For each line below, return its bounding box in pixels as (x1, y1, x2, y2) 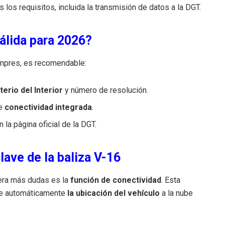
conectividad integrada (5, 102, 92, 112)
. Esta (161, 175, 180, 185)
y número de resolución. (63, 85, 149, 95)
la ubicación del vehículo (67, 188, 160, 198)
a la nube (160, 188, 193, 198)
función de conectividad (70, 175, 161, 185)
